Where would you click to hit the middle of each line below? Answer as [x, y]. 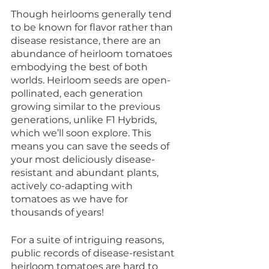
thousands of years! [57, 213]
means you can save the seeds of [91, 147]
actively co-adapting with [73, 186]
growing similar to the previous [87, 107]
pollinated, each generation [78, 94]
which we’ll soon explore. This [82, 133]
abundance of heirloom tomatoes [93, 54]
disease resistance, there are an [87, 41]
